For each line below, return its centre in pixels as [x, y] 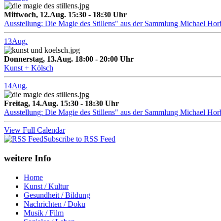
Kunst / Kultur [46, 186]
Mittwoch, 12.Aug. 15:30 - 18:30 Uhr [65, 15]
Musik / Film [44, 213]
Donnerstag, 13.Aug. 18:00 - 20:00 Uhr [69, 59]
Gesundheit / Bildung [57, 195]
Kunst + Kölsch [29, 68]
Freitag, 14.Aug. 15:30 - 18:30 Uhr [61, 104]
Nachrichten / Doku [55, 204]
